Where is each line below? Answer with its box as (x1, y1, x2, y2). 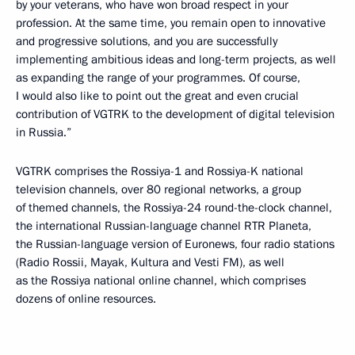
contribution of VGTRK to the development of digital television (16, 106, 334, 122)
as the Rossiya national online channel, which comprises (16, 273, 306, 288)
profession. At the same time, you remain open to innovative (16, 15, 326, 31)
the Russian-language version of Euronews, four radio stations (16, 236, 334, 252)
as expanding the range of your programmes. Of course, (16, 70, 300, 86)
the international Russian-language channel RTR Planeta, (16, 218, 311, 234)
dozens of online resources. (16, 291, 156, 307)
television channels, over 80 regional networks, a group (16, 181, 301, 197)
